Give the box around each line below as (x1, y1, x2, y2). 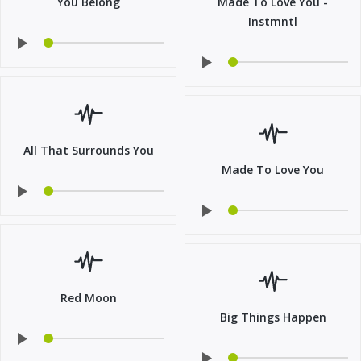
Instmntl (248, 14, 297, 30)
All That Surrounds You (23, 142, 154, 158)
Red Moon (60, 290, 117, 306)
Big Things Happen (219, 309, 326, 326)
